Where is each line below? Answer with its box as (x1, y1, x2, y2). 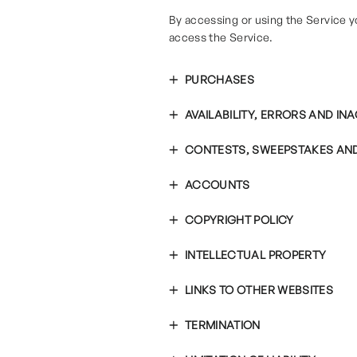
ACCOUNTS (185, 178, 250, 191)
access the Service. (169, 30, 273, 44)
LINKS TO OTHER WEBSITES (185, 283, 334, 296)
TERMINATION (185, 318, 261, 331)
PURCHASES (185, 73, 255, 86)
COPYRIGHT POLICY (185, 213, 294, 226)
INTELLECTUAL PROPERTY (185, 248, 327, 261)
